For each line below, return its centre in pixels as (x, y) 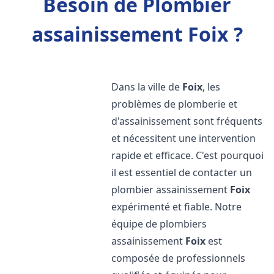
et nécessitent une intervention (184, 138)
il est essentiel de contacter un (182, 172)
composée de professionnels (179, 258)
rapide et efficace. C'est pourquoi (188, 155)
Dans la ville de (147, 87)
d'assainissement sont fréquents (187, 121)
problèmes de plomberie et (175, 104)
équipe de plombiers (159, 224)
